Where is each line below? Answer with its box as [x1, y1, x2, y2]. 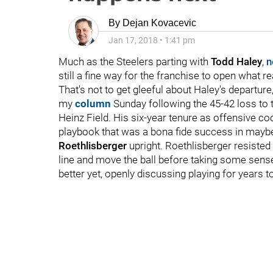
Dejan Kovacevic [122, 18, 196, 28]
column [75, 97, 111, 110]
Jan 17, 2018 [108, 35, 158, 45]
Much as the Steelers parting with [58, 55, 211, 68]
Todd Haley [211, 55, 262, 68]
